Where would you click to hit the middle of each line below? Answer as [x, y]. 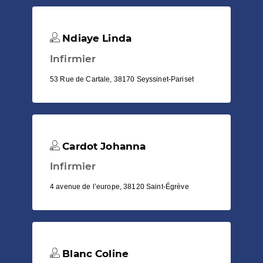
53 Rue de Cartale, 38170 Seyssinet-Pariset [122, 79]
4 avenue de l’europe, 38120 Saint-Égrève [119, 186]
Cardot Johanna [103, 146]
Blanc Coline [94, 253]
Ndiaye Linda [96, 38]
